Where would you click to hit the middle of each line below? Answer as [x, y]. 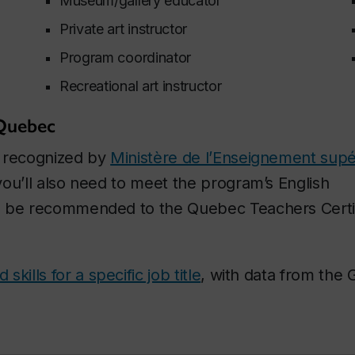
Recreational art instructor [143, 86]
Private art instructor [125, 29]
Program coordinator [127, 57]
